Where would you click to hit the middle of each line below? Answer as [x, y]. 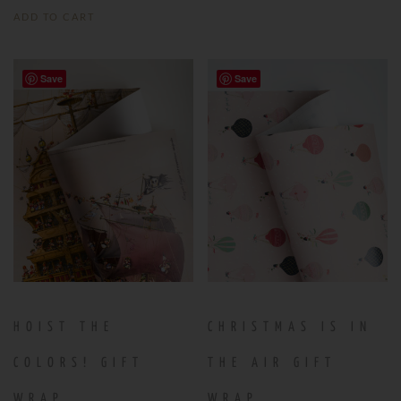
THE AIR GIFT [273, 363]
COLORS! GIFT [79, 363]
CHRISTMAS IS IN [290, 327]
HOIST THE [64, 327]
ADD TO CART [54, 16]
